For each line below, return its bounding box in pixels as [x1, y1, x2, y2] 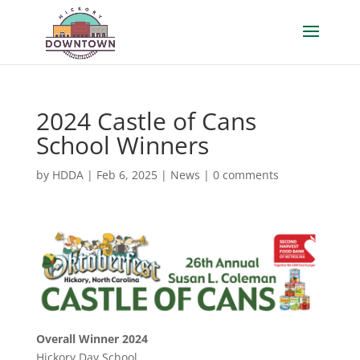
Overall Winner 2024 [35, 330, 148, 346]
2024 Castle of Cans [35, 104, 256, 137]
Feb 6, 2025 [96, 167, 157, 182]
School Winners [35, 129, 209, 162]
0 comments [212, 167, 279, 182]
